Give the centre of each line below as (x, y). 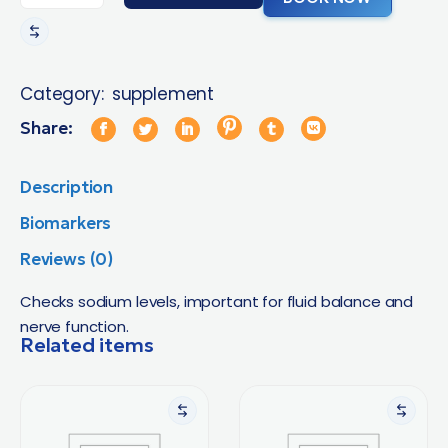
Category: (62, 93)
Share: (46, 127)
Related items (87, 344)
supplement (163, 94)
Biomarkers (66, 222)
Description (67, 186)
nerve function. (74, 326)
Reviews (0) (67, 258)
